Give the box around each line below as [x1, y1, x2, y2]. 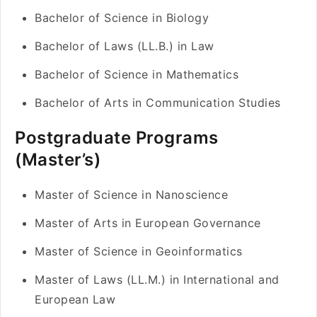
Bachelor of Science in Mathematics [35, 67, 238, 81]
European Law [35, 292, 115, 306]
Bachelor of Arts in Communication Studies [35, 96, 281, 110]
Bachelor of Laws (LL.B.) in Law [35, 39, 214, 53]
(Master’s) [15, 149, 100, 170]
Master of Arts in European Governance [35, 216, 261, 230]
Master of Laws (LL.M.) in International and [35, 272, 279, 287]
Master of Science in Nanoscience [35, 188, 228, 202]
